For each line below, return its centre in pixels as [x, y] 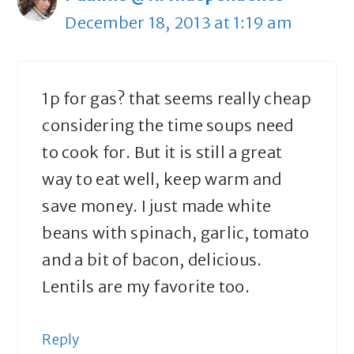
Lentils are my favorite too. [146, 287]
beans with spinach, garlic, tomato [176, 233]
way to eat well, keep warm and [162, 179]
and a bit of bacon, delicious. [152, 260]
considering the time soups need [168, 126]
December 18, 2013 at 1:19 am [178, 23]
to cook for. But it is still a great [162, 153]
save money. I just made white [157, 206]
